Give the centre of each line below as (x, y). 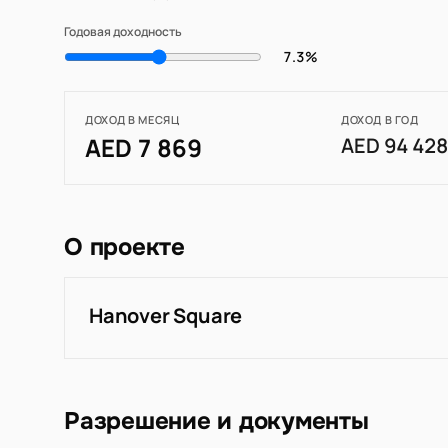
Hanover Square (166, 316)
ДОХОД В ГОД (380, 120)
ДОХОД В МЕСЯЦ (132, 120)
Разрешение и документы (216, 421)
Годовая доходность (123, 32)
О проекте (124, 247)
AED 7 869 (143, 148)
